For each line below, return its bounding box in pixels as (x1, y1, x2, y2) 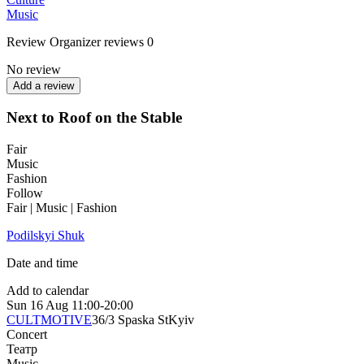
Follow (6, 186, 43, 201)
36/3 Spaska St (92, 313, 168, 327)
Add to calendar (6, 284, 89, 298)
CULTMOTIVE (6, 313, 92, 327)
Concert (6, 327, 47, 342)
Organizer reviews (50, 34, 144, 49)
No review (6, 62, 61, 76)
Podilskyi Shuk (6, 228, 84, 243)
